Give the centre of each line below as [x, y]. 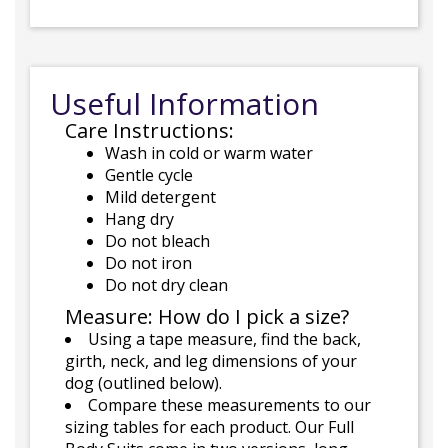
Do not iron [148, 263]
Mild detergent [160, 197]
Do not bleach [157, 241]
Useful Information [184, 103]
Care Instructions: [149, 130]
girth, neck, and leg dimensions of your [211, 361]
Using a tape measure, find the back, [224, 339]
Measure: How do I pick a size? [207, 316]
